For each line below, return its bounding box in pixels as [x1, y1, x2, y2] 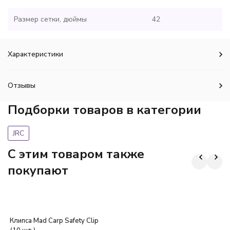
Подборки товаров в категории [8, 102, 201, 118]
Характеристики [8, 49, 63, 59]
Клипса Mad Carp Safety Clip [10, 216, 99, 225]
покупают [8, 162, 68, 179]
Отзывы [8, 81, 35, 90]
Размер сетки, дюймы [14, 14, 87, 24]
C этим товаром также [8, 146, 144, 162]
